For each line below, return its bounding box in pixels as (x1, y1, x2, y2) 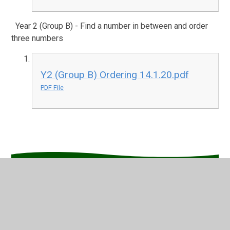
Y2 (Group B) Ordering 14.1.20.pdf (41, 68, 189, 81)
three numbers (11, 33, 64, 43)
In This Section (28, 180, 111, 196)
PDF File (41, 83, 64, 91)
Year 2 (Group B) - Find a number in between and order (11, 21, 208, 31)
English (28, 216, 54, 226)
